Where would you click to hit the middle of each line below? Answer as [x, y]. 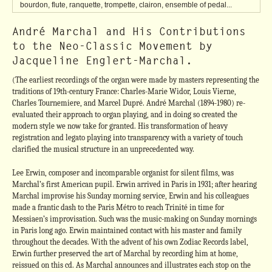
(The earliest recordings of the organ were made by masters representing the [135, 80]
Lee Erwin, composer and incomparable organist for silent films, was [123, 172]
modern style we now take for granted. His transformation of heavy [120, 126]
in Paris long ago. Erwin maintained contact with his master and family [127, 230]
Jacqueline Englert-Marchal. [102, 61]
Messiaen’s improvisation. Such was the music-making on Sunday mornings [134, 219]
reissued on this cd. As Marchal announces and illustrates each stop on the [131, 265]
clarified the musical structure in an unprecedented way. [103, 149]
